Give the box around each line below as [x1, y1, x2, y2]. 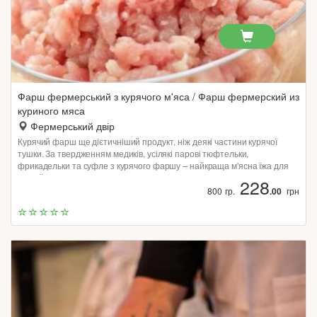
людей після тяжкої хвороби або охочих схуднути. [18, 171, 214, 183]
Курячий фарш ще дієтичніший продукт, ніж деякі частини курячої [18, 135, 277, 147]
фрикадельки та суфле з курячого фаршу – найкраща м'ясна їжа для [18, 159, 289, 171]
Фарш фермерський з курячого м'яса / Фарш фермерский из [18, 89, 299, 103]
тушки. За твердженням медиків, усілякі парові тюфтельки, [18, 147, 249, 159]
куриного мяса [18, 103, 85, 117]
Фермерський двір [30, 119, 115, 133]
